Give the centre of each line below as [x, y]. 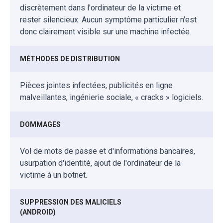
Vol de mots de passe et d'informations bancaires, [108, 151]
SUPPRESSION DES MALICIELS [71, 202]
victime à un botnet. [54, 175]
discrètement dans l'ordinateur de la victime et [100, 7]
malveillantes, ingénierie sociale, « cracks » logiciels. [111, 97]
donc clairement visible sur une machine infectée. [106, 31]
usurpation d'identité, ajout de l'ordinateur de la [100, 163]
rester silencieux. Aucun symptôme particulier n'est [108, 19]
